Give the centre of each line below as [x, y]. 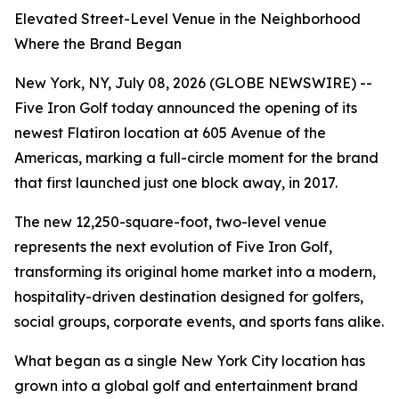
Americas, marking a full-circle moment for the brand [196, 158]
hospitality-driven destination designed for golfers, [189, 297]
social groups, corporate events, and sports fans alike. [199, 322]
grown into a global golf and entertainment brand [186, 386]
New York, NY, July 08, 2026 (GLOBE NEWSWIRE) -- [193, 83]
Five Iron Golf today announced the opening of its [186, 108]
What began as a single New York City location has [190, 361]
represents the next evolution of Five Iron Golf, [173, 247]
